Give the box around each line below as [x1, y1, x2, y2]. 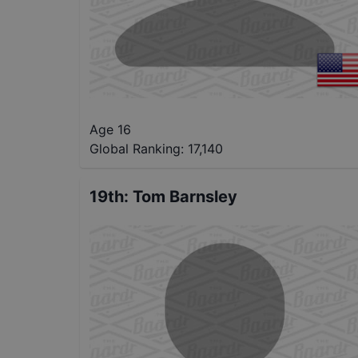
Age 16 [89, 121, 131, 137]
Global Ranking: [89, 140, 184, 157]
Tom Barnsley [133, 186, 237, 206]
